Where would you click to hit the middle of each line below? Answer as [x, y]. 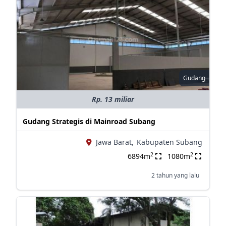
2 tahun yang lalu [175, 175]
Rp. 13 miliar [113, 99]
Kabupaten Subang [169, 142]
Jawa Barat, [115, 142]
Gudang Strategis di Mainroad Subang [89, 121]
